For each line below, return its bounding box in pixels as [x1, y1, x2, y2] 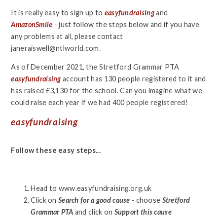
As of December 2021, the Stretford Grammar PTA [11, 63, 180, 72]
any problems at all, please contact [11, 32, 123, 40]
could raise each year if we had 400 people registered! [11, 98, 188, 107]
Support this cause [112, 208, 172, 217]
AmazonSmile [11, 20, 53, 29]
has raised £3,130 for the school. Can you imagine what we [11, 86, 202, 95]
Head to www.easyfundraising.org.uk [31, 184, 152, 193]
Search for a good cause [58, 196, 132, 205]
